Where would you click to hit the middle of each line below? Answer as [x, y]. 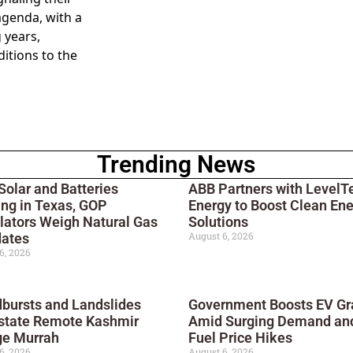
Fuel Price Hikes [240, 338]
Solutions [218, 222]
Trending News [176, 165]
